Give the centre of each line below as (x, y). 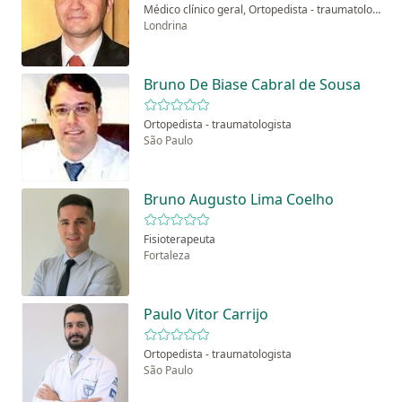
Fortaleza (167, 256)
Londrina (166, 26)
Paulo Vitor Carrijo (206, 315)
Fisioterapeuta (179, 240)
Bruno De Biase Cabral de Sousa (252, 85)
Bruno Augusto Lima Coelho (239, 200)
